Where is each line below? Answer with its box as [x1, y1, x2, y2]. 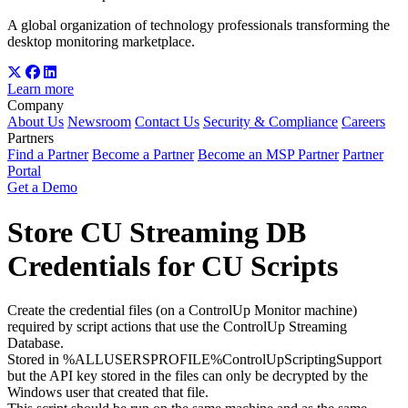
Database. [7, 335, 64, 351]
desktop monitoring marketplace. [7, 34, 195, 50]
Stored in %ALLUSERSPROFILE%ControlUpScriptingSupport [7, 352, 382, 367]
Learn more [7, 81, 74, 97]
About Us [7, 114, 64, 130]
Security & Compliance [203, 114, 338, 130]
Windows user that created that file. [7, 384, 209, 400]
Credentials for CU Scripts [7, 249, 338, 282]
